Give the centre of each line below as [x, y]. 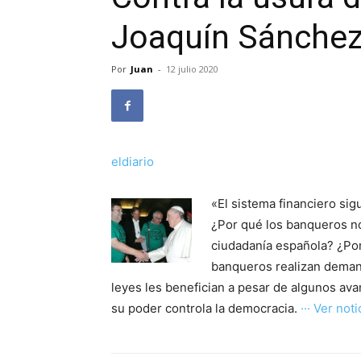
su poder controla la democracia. [206, 308]
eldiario [133, 162]
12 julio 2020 [192, 69]
